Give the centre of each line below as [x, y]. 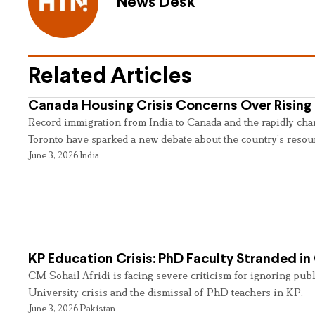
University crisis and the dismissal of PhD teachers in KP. [166, 292]
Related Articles [110, 77]
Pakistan [97, 308]
